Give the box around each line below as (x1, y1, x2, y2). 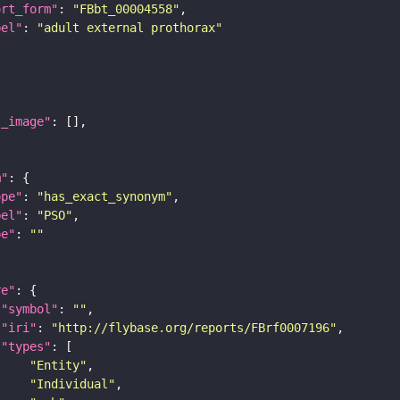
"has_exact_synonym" (37, 188, 172, 204)
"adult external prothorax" (37, 20, 222, 35)
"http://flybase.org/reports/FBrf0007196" (51, 320, 337, 335)
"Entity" (29, 357, 87, 372)
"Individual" (29, 376, 115, 391)
